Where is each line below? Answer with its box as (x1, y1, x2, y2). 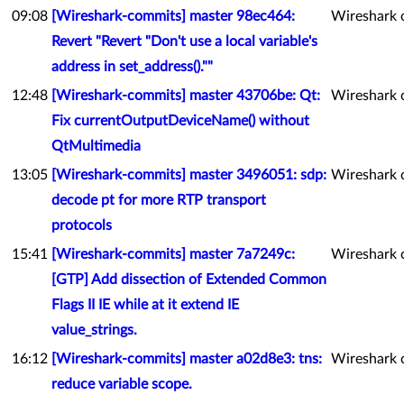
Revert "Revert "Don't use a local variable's (51, 34, 317, 49)
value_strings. (51, 323, 137, 337)
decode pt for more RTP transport (51, 193, 266, 207)
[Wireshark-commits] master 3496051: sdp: (51, 168, 326, 182)
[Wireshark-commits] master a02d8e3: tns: (51, 352, 322, 366)
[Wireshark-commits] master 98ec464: (51, 9, 295, 23)
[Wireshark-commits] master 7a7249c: (51, 247, 295, 262)
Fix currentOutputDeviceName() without (51, 114, 309, 128)
